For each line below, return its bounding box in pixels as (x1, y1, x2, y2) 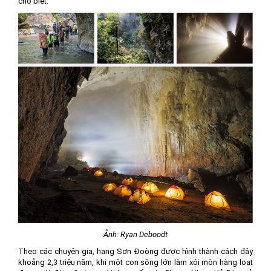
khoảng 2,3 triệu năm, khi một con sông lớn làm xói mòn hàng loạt (18, 258, 253, 267)
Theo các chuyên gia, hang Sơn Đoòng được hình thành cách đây (18, 247, 253, 256)
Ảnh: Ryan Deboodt (103, 230, 168, 240)
